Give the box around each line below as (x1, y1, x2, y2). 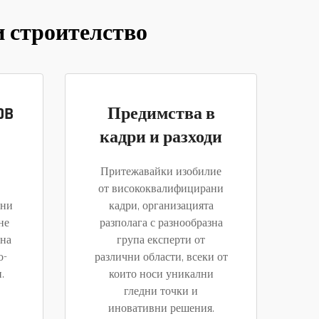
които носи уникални (108, 266, 214, 282)
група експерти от (117, 232, 205, 248)
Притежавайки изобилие (100, 164, 221, 179)
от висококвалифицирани (98, 181, 224, 197)
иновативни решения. (108, 300, 214, 316)
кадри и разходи (100, 126, 222, 148)
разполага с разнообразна (99, 215, 223, 231)
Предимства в (107, 103, 215, 125)
